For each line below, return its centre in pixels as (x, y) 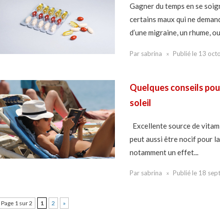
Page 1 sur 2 (17, 203)
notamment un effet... (164, 152)
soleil (140, 102)
